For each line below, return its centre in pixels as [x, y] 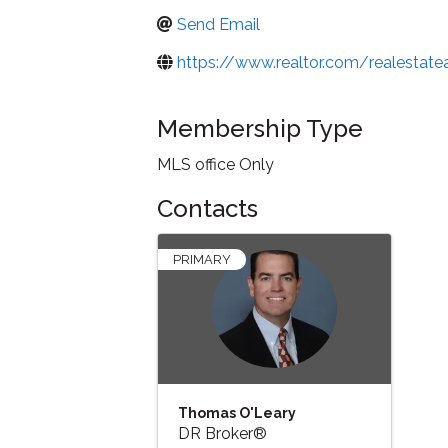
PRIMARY [202, 259]
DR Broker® [222, 433]
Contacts [207, 208]
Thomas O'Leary [237, 412]
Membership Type [260, 128]
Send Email [218, 25]
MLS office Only [215, 164]
